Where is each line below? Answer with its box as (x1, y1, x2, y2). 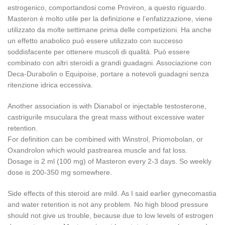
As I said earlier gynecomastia (121, 189, 216, 197)
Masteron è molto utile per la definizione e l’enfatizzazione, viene (8, 15, 212, 23)
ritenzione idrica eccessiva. (8, 81, 93, 89)
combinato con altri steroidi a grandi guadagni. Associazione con (8, 59, 211, 67)
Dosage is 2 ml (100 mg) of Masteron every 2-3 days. (8, 157, 179, 165)
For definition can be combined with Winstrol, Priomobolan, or (8, 135, 203, 143)
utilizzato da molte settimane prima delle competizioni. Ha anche (8, 26, 211, 34)
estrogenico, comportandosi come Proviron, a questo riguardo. (8, 4, 206, 12)
